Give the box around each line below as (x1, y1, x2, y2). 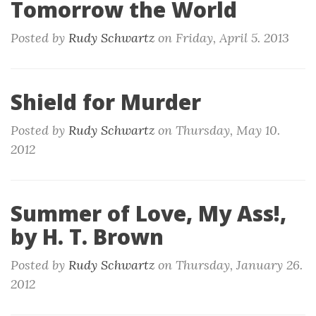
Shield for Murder (11, 87, 201, 116)
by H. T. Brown (11, 222, 164, 251)
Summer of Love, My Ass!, (11, 199, 286, 228)
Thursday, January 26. (176, 257, 303, 273)
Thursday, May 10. (176, 122, 280, 138)
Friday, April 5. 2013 (176, 30, 289, 46)
